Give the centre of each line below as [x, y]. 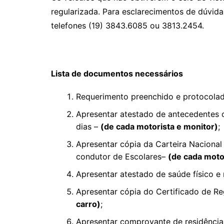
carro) [88, 204]
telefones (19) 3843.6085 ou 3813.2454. [127, 25]
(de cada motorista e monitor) [159, 126]
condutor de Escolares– [122, 156]
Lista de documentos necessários [117, 73]
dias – [88, 126]
